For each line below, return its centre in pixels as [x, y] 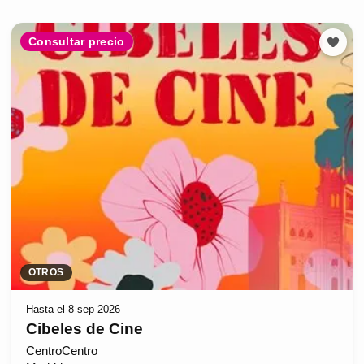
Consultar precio [77, 41]
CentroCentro [61, 351]
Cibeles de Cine [84, 329]
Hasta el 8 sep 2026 [73, 309]
